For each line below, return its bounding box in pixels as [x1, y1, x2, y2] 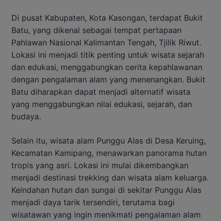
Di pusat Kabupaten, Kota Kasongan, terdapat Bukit [11, 12, 203, 23]
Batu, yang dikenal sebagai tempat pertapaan [11, 25, 182, 35]
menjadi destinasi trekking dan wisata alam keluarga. [11, 172, 209, 183]
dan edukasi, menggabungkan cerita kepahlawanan [11, 62, 202, 72]
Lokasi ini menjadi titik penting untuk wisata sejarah [11, 49, 204, 60]
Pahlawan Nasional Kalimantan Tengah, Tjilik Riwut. [11, 37, 201, 47]
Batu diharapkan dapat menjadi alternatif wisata [11, 86, 190, 97]
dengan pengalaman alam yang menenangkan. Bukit [11, 74, 205, 84]
